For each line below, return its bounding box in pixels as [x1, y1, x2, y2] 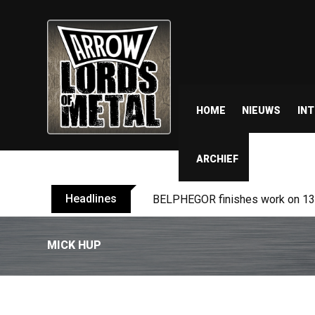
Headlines [65, 192, 117, 205]
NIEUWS [242, 105, 281, 116]
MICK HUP [47, 238, 101, 252]
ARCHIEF [195, 153, 238, 165]
